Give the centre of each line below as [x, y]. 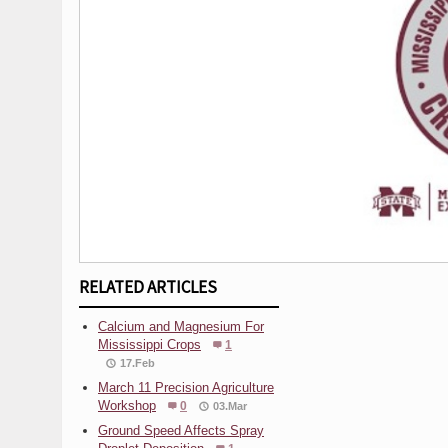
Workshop [127, 405]
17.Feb [137, 362]
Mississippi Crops [149, 344]
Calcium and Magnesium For [181, 326]
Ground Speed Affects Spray [181, 430]
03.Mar [230, 405]
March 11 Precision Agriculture [186, 387]
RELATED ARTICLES [148, 286]
